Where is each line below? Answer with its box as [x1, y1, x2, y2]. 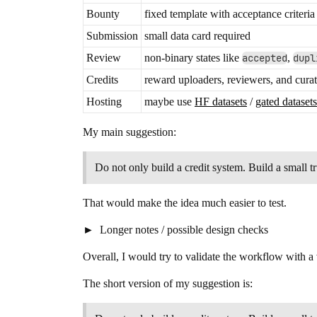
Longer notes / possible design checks [97, 224, 268, 236]
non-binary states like [144, 52, 242, 64]
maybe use [144, 96, 195, 108]
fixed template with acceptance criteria [144, 8, 315, 20]
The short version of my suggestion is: [83, 277, 253, 289]
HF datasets [195, 96, 247, 108]
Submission [86, 30, 138, 42]
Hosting [86, 96, 122, 108]
